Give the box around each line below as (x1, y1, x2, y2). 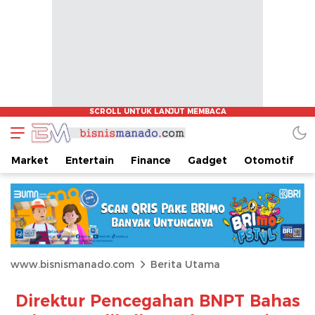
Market (11, 154, 49, 167)
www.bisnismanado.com (11, 257, 134, 271)
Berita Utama (150, 257, 220, 271)
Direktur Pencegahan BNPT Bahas (15, 290, 300, 311)
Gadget (188, 154, 227, 167)
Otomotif (244, 154, 293, 167)
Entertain (65, 154, 114, 167)
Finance (131, 154, 171, 167)
